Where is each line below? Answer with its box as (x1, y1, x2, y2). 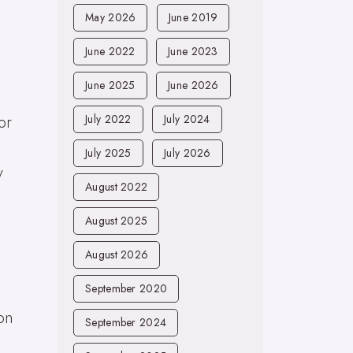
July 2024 (164, 111, 210, 127)
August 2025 (85, 213, 148, 229)
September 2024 (85, 314, 167, 330)
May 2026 (85, 9, 136, 25)
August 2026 (85, 247, 149, 262)
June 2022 (85, 43, 136, 59)
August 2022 (85, 179, 148, 195)
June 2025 (85, 77, 136, 93)
